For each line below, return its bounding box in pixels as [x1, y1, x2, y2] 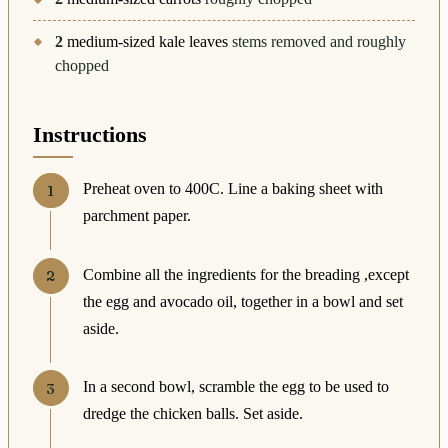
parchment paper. [82, 207, 191, 225]
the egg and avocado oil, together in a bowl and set [82, 292, 403, 310]
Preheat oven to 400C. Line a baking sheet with [82, 180, 383, 198]
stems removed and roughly [232, 32, 407, 50]
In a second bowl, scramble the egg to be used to [82, 377, 389, 395]
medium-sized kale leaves [67, 32, 229, 50]
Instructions [33, 122, 147, 147]
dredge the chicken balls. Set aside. [82, 404, 303, 422]
